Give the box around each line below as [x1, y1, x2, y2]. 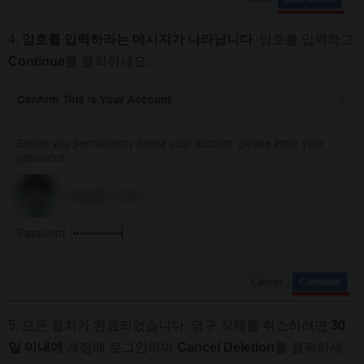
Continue [8, 54, 65, 68]
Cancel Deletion [177, 340, 275, 354]
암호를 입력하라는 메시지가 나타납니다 [22, 32, 253, 46]
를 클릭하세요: [65, 54, 149, 68]
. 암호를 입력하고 [253, 32, 353, 46]
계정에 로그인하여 [63, 340, 177, 354]
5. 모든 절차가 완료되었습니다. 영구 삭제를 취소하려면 [8, 318, 331, 332]
